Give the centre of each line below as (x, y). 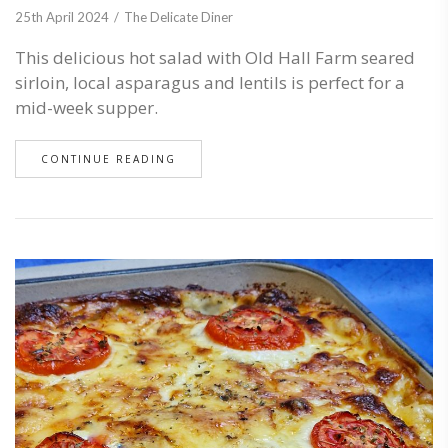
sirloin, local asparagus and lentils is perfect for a (210, 83)
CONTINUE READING (108, 159)
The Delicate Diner (178, 17)
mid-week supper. (86, 108)
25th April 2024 (62, 17)
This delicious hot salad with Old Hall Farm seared (215, 58)
